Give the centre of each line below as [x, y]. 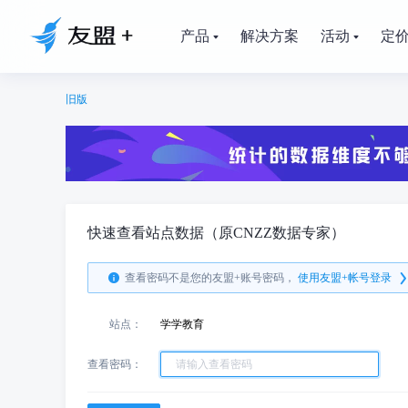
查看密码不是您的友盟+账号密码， [210, 278]
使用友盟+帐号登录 [345, 278]
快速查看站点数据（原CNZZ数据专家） [216, 233]
